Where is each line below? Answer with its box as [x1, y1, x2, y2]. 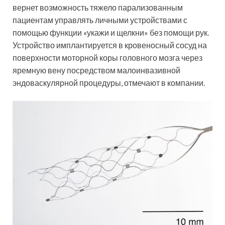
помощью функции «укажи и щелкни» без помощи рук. [13, 27, 209, 37]
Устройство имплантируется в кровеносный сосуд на [13, 40, 207, 50]
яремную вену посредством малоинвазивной [13, 65, 180, 75]
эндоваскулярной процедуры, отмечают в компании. [13, 77, 205, 87]
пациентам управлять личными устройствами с [13, 15, 187, 25]
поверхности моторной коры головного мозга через [13, 52, 202, 62]
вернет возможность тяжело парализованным [13, 2, 183, 12]
